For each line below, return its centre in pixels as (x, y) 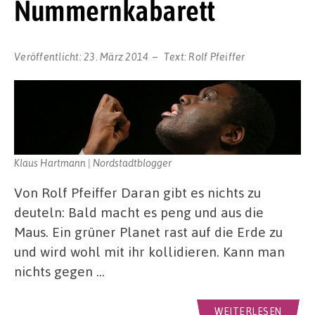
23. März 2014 (116, 56)
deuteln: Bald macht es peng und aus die (139, 212)
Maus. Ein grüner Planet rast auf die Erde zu (148, 232)
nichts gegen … (59, 271)
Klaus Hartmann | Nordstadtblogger (93, 162)
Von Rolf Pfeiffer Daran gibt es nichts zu (137, 193)
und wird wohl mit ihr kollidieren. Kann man (149, 252)
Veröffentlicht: (49, 56)
